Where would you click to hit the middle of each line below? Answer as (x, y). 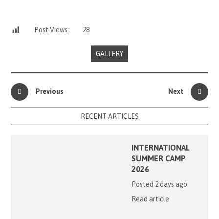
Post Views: (52, 30)
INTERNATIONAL (160, 147)
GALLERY (109, 54)
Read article (150, 199)
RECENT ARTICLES (109, 116)
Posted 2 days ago (159, 184)
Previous (50, 91)
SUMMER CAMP (158, 158)
